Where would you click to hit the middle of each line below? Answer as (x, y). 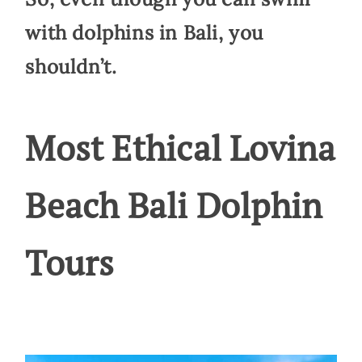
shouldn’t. (71, 66)
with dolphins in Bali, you (144, 32)
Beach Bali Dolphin (174, 204)
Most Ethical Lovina (181, 147)
